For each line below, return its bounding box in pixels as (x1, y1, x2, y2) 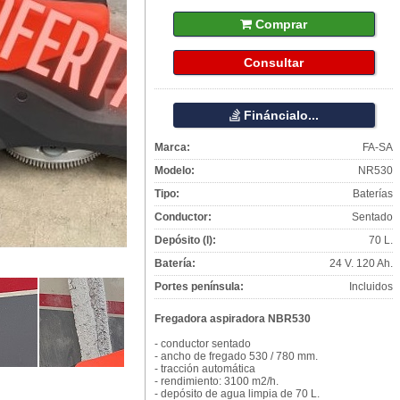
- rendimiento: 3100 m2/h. (154, 375, 279, 387)
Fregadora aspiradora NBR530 (154, 312, 311, 325)
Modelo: (154, 164, 195, 177)
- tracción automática (154, 362, 255, 375)
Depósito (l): (154, 234, 216, 246)
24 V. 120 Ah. (329, 257, 393, 270)
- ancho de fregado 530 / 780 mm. (154, 350, 321, 362)
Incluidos (349, 280, 393, 293)
